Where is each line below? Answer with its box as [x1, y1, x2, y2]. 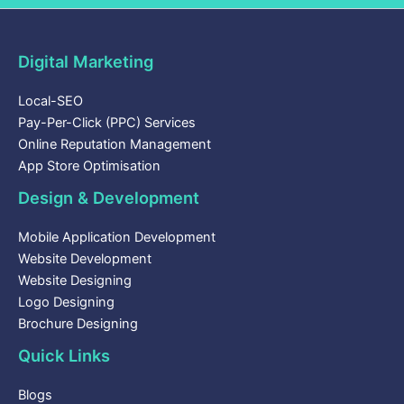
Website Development [18, 251, 151, 268]
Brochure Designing [18, 316, 138, 333]
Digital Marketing [18, 50, 153, 71]
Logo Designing [18, 294, 115, 311]
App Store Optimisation [18, 158, 161, 174]
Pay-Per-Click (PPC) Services [18, 115, 196, 131]
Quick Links [18, 345, 110, 366]
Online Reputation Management [18, 136, 211, 152]
